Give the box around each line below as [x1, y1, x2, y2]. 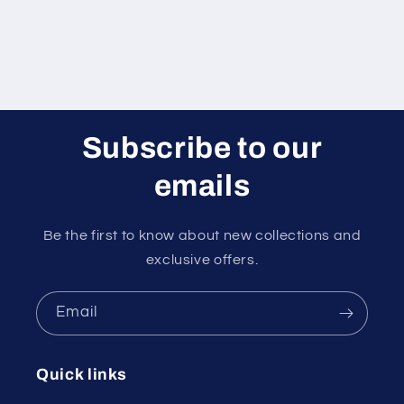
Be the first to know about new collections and [42, 227, 362, 243]
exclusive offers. [145, 252, 259, 267]
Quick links [36, 366, 127, 384]
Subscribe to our [81, 131, 323, 164]
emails [153, 169, 251, 202]
